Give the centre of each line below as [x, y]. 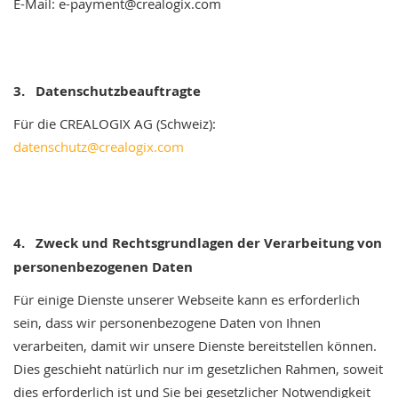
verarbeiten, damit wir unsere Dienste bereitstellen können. [195, 346]
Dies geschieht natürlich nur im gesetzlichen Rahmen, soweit [198, 369]
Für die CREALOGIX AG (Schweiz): [115, 123]
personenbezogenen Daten [103, 267]
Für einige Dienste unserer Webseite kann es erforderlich [187, 299]
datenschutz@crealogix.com [99, 147]
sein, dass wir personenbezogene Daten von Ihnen [167, 322]
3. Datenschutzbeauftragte [107, 91]
